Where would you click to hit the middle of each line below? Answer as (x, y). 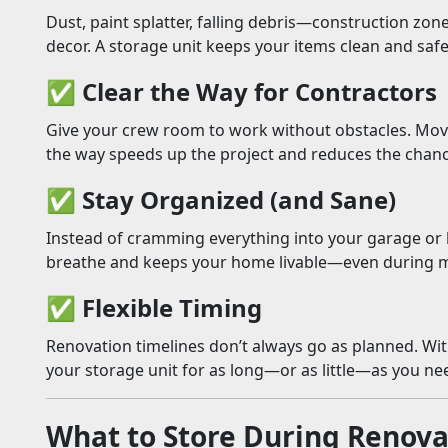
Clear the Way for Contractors (259, 92)
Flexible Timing (172, 308)
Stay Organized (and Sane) (239, 200)
